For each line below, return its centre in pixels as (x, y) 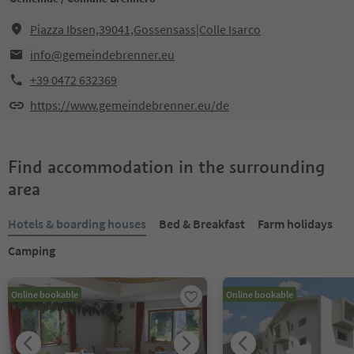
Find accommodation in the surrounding (166, 167)
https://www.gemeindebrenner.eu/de (130, 105)
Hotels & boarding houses (77, 224)
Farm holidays (295, 224)
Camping (32, 250)
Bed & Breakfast (202, 224)
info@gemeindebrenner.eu (102, 55)
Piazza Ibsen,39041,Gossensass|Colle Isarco (145, 29)
